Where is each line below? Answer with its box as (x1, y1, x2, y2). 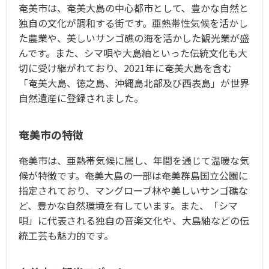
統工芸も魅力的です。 (19, 228, 113, 243)
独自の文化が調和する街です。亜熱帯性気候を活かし (19, 16, 248, 30)
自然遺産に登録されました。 (19, 91, 144, 105)
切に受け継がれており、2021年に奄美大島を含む (19, 61, 232, 75)
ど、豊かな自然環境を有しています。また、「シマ (19, 198, 238, 213)
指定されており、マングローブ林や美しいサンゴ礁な (19, 183, 248, 198)
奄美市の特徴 (19, 127, 83, 142)
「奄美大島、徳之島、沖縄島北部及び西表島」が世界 (19, 76, 249, 90)
